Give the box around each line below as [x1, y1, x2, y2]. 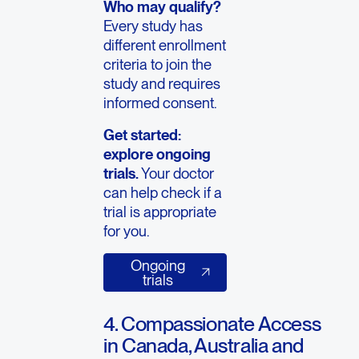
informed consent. [103, 93, 218, 111]
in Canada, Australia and [103, 333, 304, 357]
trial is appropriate [103, 203, 217, 221]
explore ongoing [103, 145, 212, 163]
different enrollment [103, 35, 227, 54]
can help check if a [103, 184, 223, 202]
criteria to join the [103, 54, 212, 73]
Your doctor [139, 164, 215, 183]
